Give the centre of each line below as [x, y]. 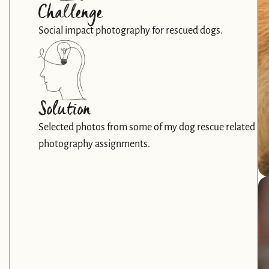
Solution [64, 110]
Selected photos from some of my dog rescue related [147, 127]
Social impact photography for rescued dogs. [131, 31]
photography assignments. [95, 144]
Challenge [70, 13]
